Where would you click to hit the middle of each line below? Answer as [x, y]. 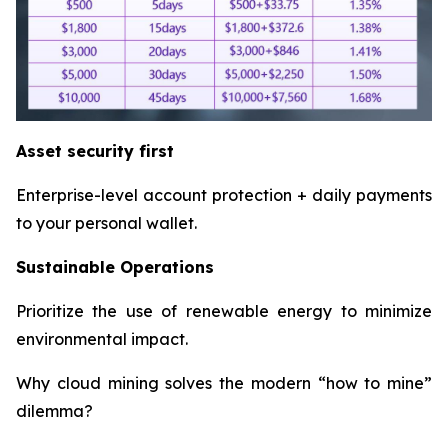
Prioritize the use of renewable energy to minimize [224, 310]
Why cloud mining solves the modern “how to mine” [224, 382]
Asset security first [95, 150]
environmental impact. [102, 338]
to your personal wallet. [106, 222]
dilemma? [54, 410]
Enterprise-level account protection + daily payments [224, 194]
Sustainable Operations [115, 266]
